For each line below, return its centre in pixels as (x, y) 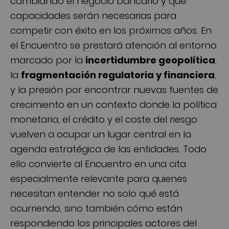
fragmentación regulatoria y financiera (118, 75)
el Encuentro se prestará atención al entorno (113, 45)
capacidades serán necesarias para (93, 16)
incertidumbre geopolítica (150, 60)
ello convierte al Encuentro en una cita (98, 164)
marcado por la (48, 60)
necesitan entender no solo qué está (95, 194)
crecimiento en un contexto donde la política (113, 105)
